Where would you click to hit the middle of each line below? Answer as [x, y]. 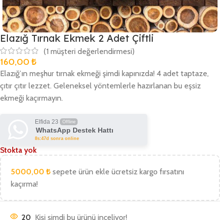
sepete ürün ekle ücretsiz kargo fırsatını [117, 172]
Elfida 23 [47, 122]
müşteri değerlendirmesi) [92, 51]
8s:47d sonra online [57, 139]
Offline [69, 122]
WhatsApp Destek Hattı [75, 130]
